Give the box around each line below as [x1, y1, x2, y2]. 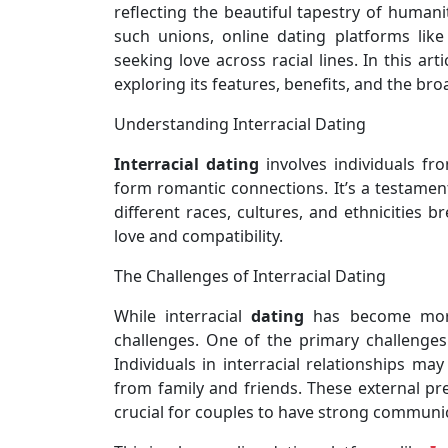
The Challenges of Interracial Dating [114, 264, 386, 287]
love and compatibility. [114, 224, 283, 247]
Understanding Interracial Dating [114, 112, 366, 135]
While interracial [114, 304, 252, 327]
